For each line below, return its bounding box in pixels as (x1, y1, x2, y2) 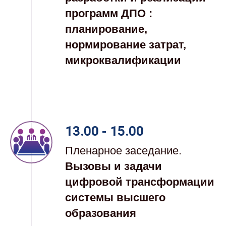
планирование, (65, 23, 147, 36)
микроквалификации (65, 54, 181, 67)
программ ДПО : (65, 7, 152, 20)
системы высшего (65, 191, 165, 204)
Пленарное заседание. (65, 144, 182, 157)
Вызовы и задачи (65, 160, 162, 173)
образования (65, 207, 136, 220)
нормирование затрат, (65, 38, 186, 51)
